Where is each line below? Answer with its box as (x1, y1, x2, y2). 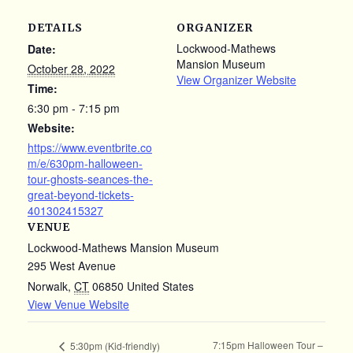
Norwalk (28, 278, 68, 294)
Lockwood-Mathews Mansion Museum (28, 240, 219, 255)
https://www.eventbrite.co (28, 139, 152, 155)
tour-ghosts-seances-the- (28, 171, 153, 187)
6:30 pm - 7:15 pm (28, 100, 120, 116)
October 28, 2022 (28, 61, 115, 76)
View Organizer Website (176, 72, 296, 87)
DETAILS (28, 20, 83, 35)
